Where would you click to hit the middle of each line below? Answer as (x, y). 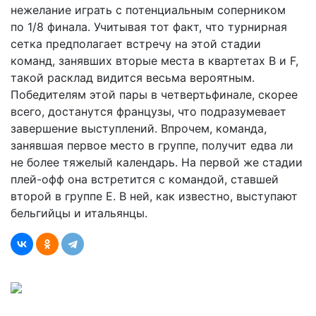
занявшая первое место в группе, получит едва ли (152, 145)
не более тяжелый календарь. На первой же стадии (157, 162)
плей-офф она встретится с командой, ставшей (145, 179)
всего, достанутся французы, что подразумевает (148, 111)
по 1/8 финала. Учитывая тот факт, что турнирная (149, 27)
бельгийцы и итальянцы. (79, 213)
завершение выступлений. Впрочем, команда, (139, 128)
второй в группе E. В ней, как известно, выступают (154, 196)
